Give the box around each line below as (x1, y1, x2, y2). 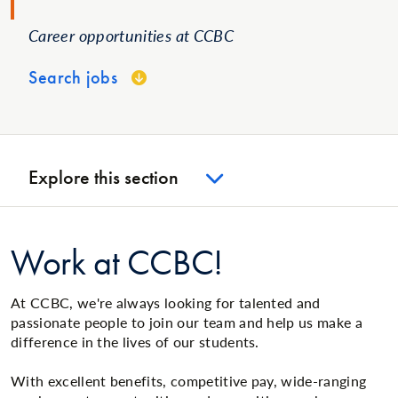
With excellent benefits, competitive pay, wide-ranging (11, 370, 367, 392)
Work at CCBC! (11, 240, 223, 285)
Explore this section (28, 164, 179, 190)
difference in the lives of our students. (11, 331, 259, 352)
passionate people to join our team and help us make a (11, 312, 362, 332)
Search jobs (28, 66, 118, 89)
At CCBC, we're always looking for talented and (11, 292, 321, 313)
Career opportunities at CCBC (28, 24, 235, 46)
